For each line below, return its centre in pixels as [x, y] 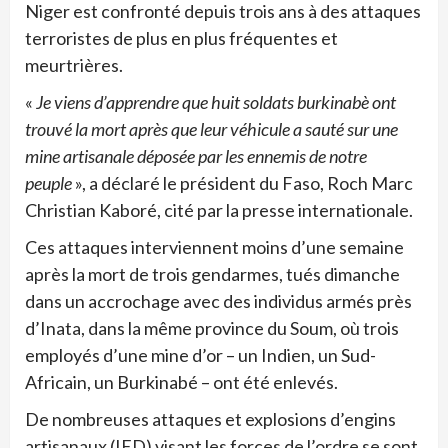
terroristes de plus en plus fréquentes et [181, 37]
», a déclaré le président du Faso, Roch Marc [244, 182]
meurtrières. [74, 64]
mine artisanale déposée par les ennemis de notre [196, 155]
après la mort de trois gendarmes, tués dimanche [212, 273]
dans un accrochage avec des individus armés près [218, 300]
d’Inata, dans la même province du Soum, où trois [212, 327]
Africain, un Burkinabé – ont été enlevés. [181, 381]
